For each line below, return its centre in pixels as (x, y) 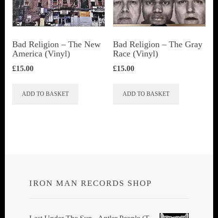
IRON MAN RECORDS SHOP (91, 183)
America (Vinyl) (41, 53)
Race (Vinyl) (135, 53)
